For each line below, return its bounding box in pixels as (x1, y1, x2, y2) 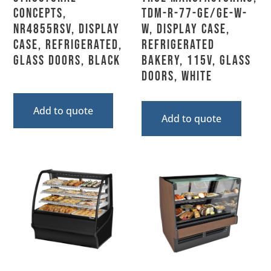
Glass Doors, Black (13, 52, 121, 69)
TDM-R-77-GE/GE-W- (142, 5, 247, 22)
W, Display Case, (142, 21, 230, 38)
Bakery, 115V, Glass (142, 52, 251, 69)
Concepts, (13, 5, 67, 22)
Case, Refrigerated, (13, 36, 123, 53)
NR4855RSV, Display (13, 21, 120, 38)
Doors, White (142, 68, 212, 85)
